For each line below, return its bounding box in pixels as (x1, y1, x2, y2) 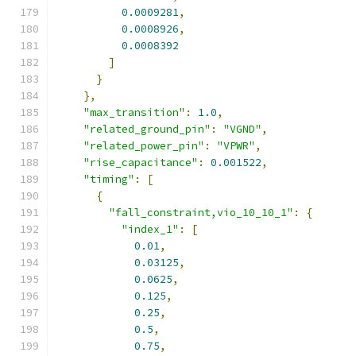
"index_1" (122, 222, 179, 236)
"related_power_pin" (83, 139, 204, 153)
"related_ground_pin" (83, 122, 211, 136)
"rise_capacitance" (83, 156, 198, 169)
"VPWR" (217, 139, 255, 153)
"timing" (83, 172, 134, 186)
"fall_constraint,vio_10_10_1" (109, 206, 293, 219)
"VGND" (223, 122, 261, 136)
